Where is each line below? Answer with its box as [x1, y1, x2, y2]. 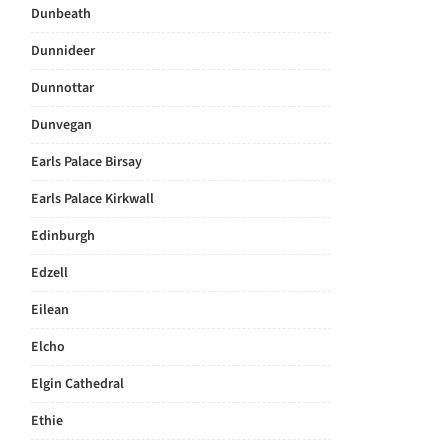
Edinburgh [31, 226, 95, 246]
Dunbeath [31, 4, 91, 24]
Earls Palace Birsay [31, 152, 142, 172]
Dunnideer [31, 41, 95, 61]
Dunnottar [31, 78, 94, 98]
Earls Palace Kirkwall [31, 189, 154, 209]
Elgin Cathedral [31, 374, 124, 394]
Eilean [31, 300, 69, 320]
